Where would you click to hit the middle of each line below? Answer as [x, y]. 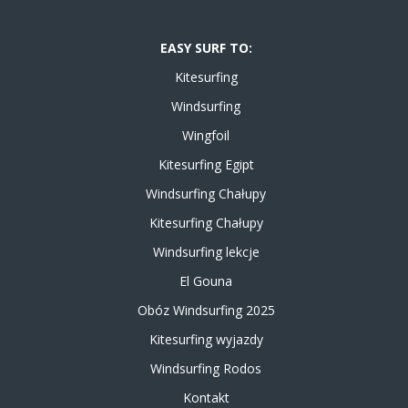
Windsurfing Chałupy [206, 193]
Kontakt [206, 397]
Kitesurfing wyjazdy [206, 339]
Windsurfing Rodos [206, 368]
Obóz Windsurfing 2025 [206, 310]
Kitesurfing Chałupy [206, 222]
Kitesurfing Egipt [206, 164]
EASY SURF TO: [206, 47]
